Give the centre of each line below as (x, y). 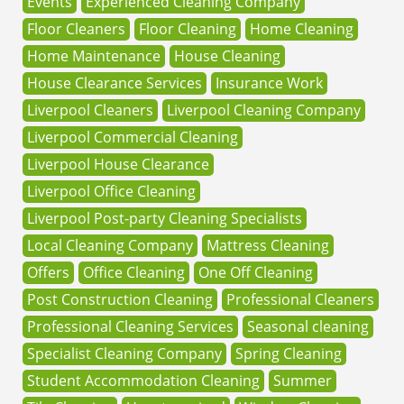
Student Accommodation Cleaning (143, 380)
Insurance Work (269, 83)
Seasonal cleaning (308, 326)
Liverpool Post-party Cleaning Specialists (165, 218)
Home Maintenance (94, 55)
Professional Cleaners (300, 299)
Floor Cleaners (76, 28)
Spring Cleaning (289, 353)
